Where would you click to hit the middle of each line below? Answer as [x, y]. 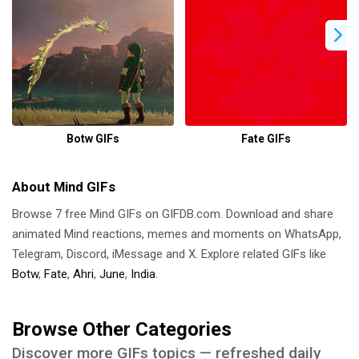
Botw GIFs [93, 139]
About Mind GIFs [64, 187]
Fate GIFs [266, 139]
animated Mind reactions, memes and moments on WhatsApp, [177, 234]
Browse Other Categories [122, 330]
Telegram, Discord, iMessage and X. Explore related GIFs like [169, 254]
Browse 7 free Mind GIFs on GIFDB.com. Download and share [173, 214]
